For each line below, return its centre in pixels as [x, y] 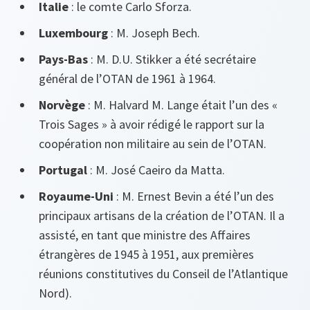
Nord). [55, 293]
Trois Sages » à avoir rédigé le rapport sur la [152, 124]
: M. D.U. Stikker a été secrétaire [172, 59]
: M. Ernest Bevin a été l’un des [194, 196]
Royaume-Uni [76, 196]
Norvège [63, 104]
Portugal [64, 170]
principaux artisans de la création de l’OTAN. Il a [162, 215]
